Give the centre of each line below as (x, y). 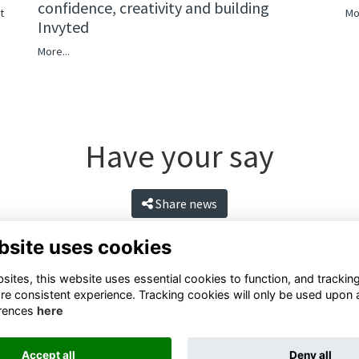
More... (53, 52)
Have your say (179, 157)
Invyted (63, 27)
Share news (186, 204)
